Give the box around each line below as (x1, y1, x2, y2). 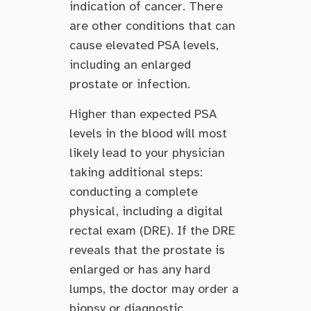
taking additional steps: (69, 164, 203, 180)
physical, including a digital (69, 203, 223, 219)
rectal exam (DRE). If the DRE (69, 222, 235, 238)
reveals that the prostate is (69, 242, 225, 258)
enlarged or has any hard (69, 261, 210, 277)
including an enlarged (69, 57, 191, 73)
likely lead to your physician (69, 144, 225, 160)
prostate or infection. (69, 76, 190, 92)
